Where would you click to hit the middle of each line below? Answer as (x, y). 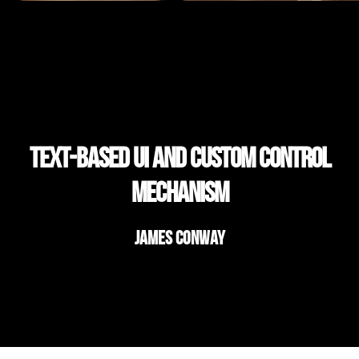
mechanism (179, 192)
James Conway (179, 238)
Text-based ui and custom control (179, 157)
